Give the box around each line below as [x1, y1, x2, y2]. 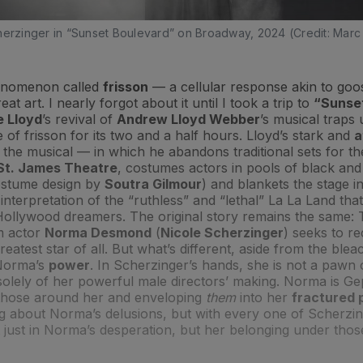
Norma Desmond [45, 224, 152, 241]
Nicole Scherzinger [160, 224, 284, 241]
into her [240, 288, 292, 305]
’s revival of [42, 110, 117, 127]
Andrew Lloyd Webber [117, 110, 260, 127]
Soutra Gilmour [105, 175, 202, 192]
